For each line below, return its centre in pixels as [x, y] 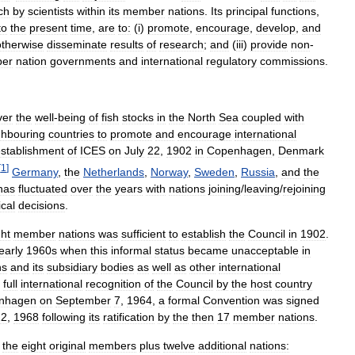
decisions [42, 205]
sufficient [143, 233]
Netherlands [114, 172]
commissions [292, 61]
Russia [258, 172]
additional [222, 345]
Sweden [214, 172]
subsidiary [72, 267]
